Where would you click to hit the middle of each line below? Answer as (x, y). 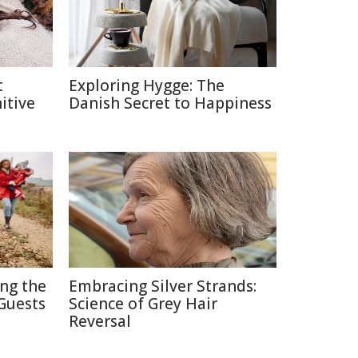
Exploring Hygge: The (147, 86)
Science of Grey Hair (143, 304)
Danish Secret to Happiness (170, 103)
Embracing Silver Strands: (163, 286)
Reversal (100, 321)
